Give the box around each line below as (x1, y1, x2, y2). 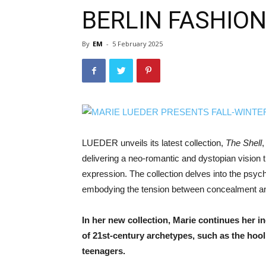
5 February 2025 (112, 39, 163, 48)
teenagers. (82, 246, 125, 256)
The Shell (226, 138, 262, 148)
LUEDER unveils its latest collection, (82, 138, 226, 148)
